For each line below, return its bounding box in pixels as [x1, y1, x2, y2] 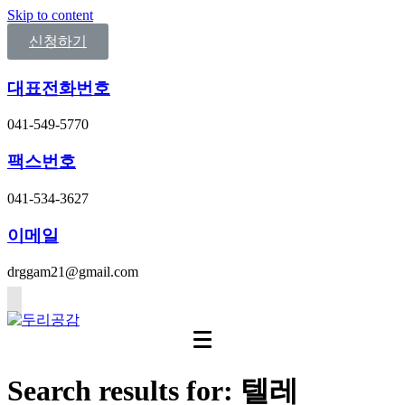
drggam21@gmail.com [7, 264, 138, 280]
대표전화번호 [7, 78, 110, 98]
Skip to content [7, 7, 93, 23]
